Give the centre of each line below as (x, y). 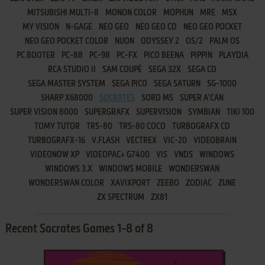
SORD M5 (158, 98)
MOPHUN (179, 13)
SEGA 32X (165, 70)
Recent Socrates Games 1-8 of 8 (79, 229)
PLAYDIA (233, 55)
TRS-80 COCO (143, 126)
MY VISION (41, 27)
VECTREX (142, 140)
